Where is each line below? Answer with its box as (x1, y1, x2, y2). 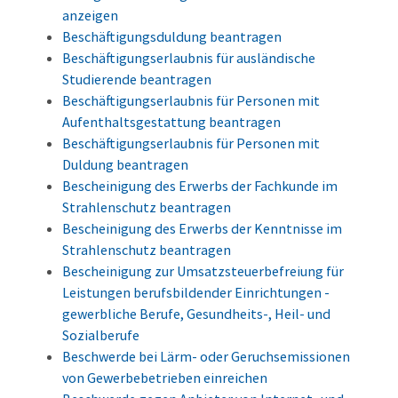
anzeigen (62, 6, 118, 25)
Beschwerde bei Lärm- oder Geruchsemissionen (62, 347, 350, 366)
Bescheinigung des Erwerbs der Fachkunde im (62, 177, 338, 195)
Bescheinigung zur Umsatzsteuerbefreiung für (62, 262, 344, 281)
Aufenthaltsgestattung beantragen (62, 113, 281, 131)
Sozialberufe (62, 326, 139, 345)
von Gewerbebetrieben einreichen (62, 369, 267, 387)
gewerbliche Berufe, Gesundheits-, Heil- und (62, 305, 330, 323)
